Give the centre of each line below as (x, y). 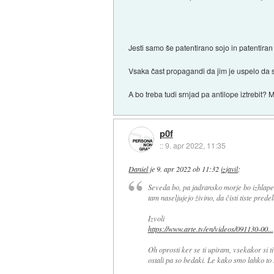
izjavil (230, 168)
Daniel (139, 168)
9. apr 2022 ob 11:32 (188, 168)
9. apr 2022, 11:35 (195, 145)
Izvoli (156, 218)
